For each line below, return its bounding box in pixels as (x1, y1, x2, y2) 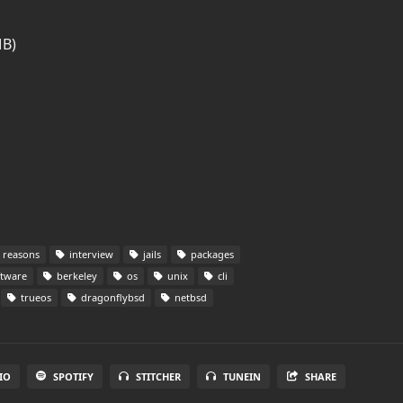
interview (67, 247, 113, 261)
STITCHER (135, 370, 181, 383)
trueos (18, 291, 51, 304)
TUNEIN (222, 370, 261, 383)
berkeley (54, 269, 97, 282)
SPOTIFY (52, 370, 94, 383)
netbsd (172, 291, 207, 304)
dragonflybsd (78, 291, 145, 304)
